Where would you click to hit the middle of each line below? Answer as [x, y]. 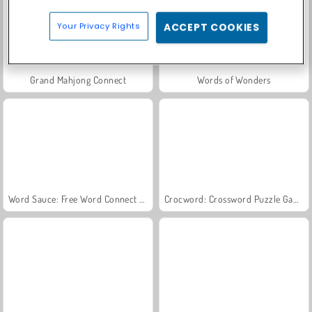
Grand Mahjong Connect [78, 79]
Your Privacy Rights [99, 26]
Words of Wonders [234, 79]
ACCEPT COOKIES [212, 28]
